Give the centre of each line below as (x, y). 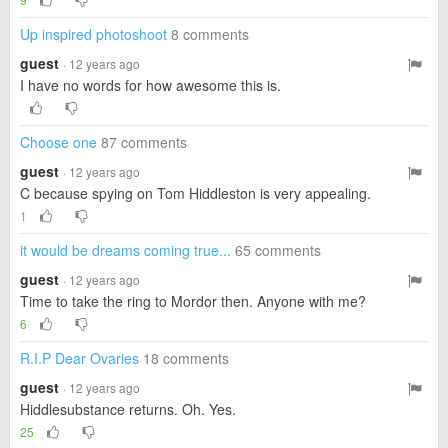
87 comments (144, 142)
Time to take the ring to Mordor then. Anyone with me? (193, 301)
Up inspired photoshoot (93, 34)
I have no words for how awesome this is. (150, 85)
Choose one (58, 142)
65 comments (278, 250)
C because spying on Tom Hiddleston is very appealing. (195, 193)
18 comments (186, 358)
